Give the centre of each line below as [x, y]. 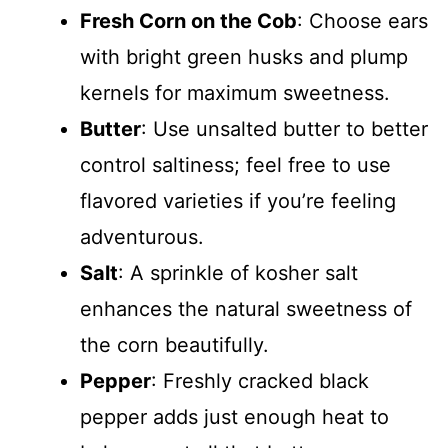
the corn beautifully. [174, 344]
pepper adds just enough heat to [234, 416]
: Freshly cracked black [260, 380]
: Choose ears [362, 20]
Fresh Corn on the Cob [188, 20]
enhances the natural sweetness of [246, 308]
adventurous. [142, 236]
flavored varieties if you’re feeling [238, 200]
